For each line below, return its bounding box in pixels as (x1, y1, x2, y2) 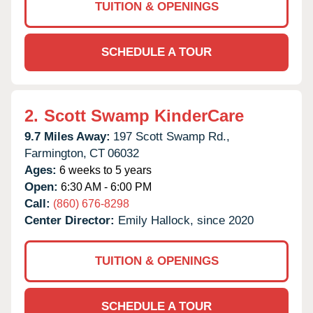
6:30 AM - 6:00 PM (58, 180, 152, 193)
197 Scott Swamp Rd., (113, 129, 230, 143)
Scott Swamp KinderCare (44, 105, 244, 125)
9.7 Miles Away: (24, 129, 110, 143)
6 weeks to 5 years (57, 163, 152, 176)
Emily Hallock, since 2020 (118, 213, 254, 227)
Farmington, (24, 146, 87, 160)
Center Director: (24, 213, 118, 227)
